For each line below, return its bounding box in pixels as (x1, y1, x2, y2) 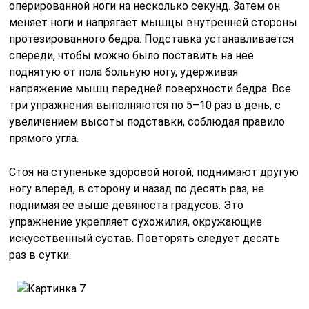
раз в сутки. (9, 248, 72, 262)
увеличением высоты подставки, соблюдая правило (9, 115, 286, 129)
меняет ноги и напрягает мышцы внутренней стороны (9, 16, 298, 30)
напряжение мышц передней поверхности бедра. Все (9, 82, 292, 96)
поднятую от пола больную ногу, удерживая (9, 66, 239, 79)
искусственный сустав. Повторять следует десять (9, 232, 281, 246)
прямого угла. (9, 132, 79, 146)
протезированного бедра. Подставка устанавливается (9, 32, 295, 46)
